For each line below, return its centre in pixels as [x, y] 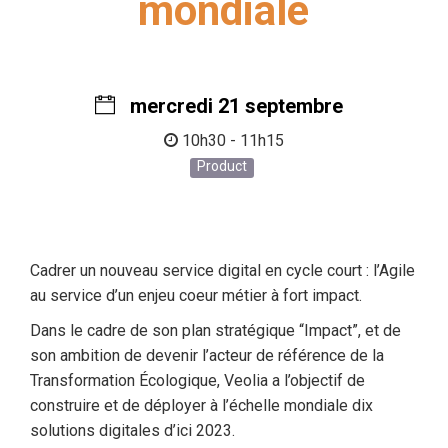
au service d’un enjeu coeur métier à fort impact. [196, 295]
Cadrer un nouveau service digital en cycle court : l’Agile [222, 270]
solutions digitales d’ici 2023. [132, 430]
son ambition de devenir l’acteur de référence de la [207, 355]
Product [221, 166]
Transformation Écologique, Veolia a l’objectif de [197, 380]
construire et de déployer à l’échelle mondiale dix [201, 405]
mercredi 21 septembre [233, 106]
